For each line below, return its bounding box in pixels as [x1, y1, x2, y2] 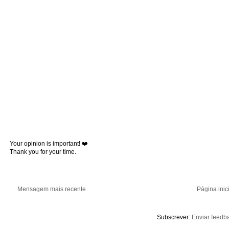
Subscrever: [156, 213, 192, 221]
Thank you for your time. [10, 148, 76, 155]
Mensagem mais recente [17, 185, 86, 193]
